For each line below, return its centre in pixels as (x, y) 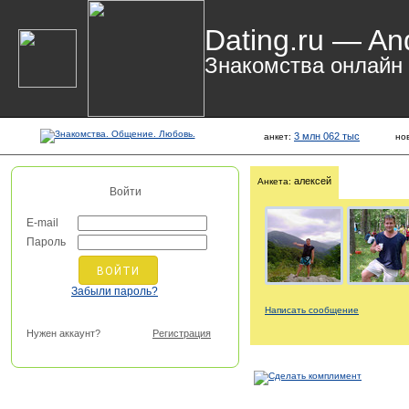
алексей (311, 181)
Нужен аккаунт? (63, 333)
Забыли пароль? (115, 291)
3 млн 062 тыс (327, 136)
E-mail (42, 223)
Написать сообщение (312, 310)
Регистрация (182, 333)
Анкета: (274, 181)
